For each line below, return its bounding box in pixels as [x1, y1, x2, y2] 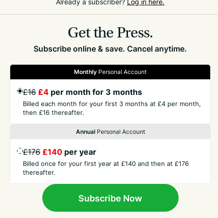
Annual [75, 127, 95, 136]
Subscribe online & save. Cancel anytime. [34, 43, 187, 54]
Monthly [74, 68, 97, 76]
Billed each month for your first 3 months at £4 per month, [23, 99, 201, 108]
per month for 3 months [49, 87, 142, 97]
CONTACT [10, 154, 38, 163]
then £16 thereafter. [23, 108, 84, 117]
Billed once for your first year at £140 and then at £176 [23, 159, 189, 168]
